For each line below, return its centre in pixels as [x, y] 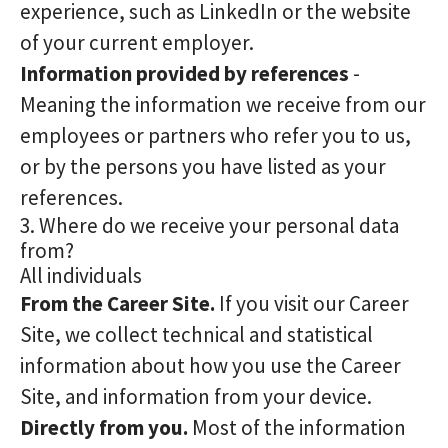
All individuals [81, 275]
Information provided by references [184, 73]
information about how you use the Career [210, 365]
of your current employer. [137, 42]
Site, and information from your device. [196, 396]
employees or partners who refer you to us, [215, 135]
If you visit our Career [312, 303]
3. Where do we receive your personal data [209, 225]
